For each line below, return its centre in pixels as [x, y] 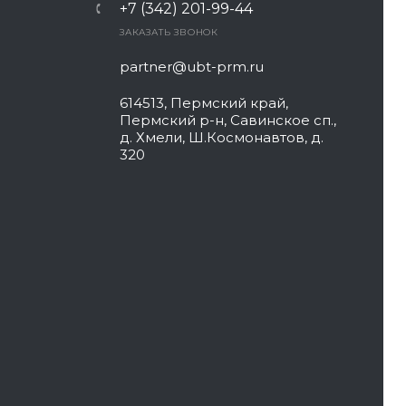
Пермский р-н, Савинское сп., [227, 120]
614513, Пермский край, [203, 103]
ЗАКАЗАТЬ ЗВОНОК [169, 32]
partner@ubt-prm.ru [191, 67]
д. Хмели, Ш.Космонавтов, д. [221, 137]
